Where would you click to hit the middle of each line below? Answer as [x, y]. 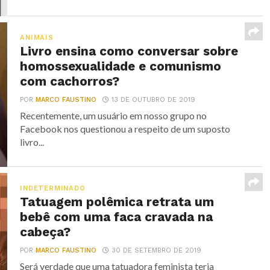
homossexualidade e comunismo [121, 67]
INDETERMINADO [53, 189]
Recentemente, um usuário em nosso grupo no [114, 116]
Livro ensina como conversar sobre [129, 52]
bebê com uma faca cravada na [117, 217]
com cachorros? [70, 82]
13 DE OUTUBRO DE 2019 [154, 100]
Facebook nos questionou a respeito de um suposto [125, 129]
